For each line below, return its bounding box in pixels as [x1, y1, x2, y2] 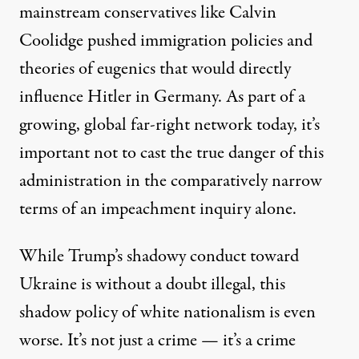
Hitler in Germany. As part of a [83, 83, 305, 110]
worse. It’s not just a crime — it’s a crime [19, 327, 296, 353]
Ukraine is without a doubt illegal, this [19, 271, 285, 297]
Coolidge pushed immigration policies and [19, 27, 313, 54]
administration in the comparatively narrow [19, 167, 322, 194]
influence [19, 83, 83, 110]
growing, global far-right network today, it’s [19, 111, 320, 138]
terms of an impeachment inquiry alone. [19, 196, 296, 222]
